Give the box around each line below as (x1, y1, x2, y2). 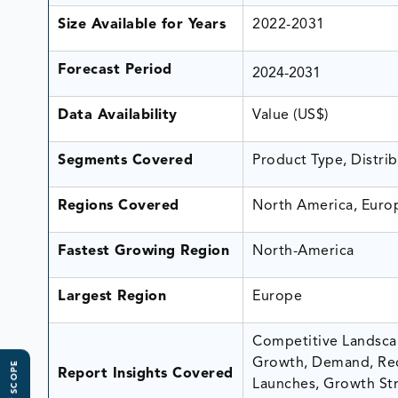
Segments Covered (58, 153, 194, 168)
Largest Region (58, 289, 167, 304)
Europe (252, 289, 303, 304)
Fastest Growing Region (58, 243, 230, 259)
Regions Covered (58, 198, 179, 213)
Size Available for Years (58, 17, 227, 32)
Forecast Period (58, 62, 172, 77)
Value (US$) (252, 107, 333, 123)
